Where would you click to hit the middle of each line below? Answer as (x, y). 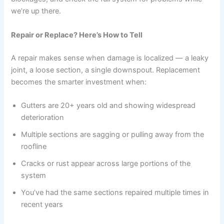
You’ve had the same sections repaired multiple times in (115, 192)
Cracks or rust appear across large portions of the (106, 163)
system (34, 175)
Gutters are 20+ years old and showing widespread (108, 105)
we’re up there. (36, 11)
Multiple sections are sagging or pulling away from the (113, 134)
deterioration (43, 117)
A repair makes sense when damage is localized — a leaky (110, 58)
